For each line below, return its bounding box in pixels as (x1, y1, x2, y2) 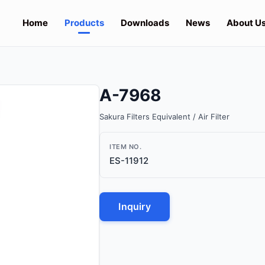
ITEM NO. (109, 143, 142, 151)
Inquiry (118, 201, 151, 212)
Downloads (120, 17, 169, 28)
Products (64, 17, 104, 28)
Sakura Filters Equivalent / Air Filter (99, 112, 230, 121)
